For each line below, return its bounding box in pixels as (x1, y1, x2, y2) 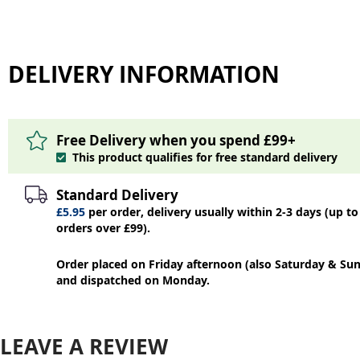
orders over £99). (56, 220, 150, 235)
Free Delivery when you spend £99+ (56, 131, 296, 149)
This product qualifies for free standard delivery (69, 149, 337, 165)
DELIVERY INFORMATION (8, 59, 280, 90)
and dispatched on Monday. (56, 272, 210, 288)
